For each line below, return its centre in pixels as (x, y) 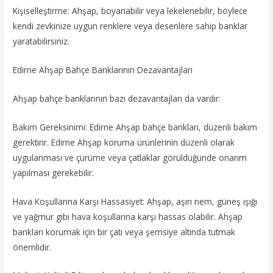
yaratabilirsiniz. (41, 41)
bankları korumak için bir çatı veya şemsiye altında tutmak (124, 232)
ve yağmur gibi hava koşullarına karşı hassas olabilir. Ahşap (128, 216)
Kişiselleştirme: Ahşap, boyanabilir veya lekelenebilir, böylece (130, 11)
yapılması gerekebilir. (54, 172)
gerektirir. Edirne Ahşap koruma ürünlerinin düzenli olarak (124, 142)
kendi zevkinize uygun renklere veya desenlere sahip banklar (130, 26)
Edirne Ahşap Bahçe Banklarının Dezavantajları (103, 69)
